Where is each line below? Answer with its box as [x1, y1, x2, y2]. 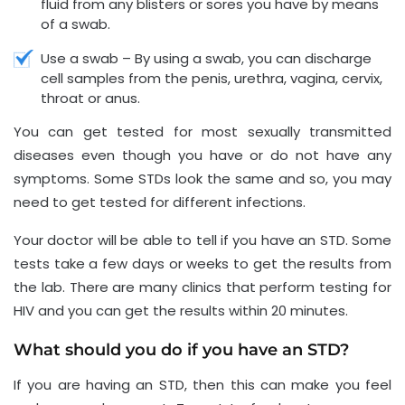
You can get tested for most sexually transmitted [14, 121, 391, 141]
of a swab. [41, 14, 110, 33]
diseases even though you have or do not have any [14, 145, 391, 165]
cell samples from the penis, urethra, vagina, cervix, [41, 68, 382, 88]
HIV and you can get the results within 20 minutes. [14, 300, 348, 320]
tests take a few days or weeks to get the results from [14, 253, 391, 273]
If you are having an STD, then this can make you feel [14, 374, 391, 394]
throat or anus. [41, 88, 140, 108]
